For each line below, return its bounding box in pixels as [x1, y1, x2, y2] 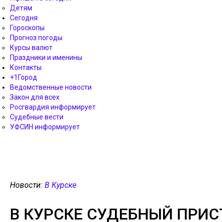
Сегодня [10, 14, 38, 22]
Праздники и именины [10, 54, 82, 61]
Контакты [10, 63, 42, 71]
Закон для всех [10, 93, 59, 101]
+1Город [10, 73, 37, 81]
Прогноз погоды [10, 34, 62, 42]
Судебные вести [10, 113, 63, 121]
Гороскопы [10, 24, 45, 32]
